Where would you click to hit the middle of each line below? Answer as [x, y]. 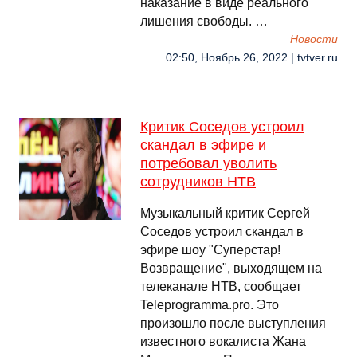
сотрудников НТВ [198, 182]
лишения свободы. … [204, 21]
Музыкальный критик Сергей [225, 213]
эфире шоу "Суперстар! [210, 250]
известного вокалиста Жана [223, 341]
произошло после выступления [233, 323]
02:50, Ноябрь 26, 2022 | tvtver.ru [252, 58]
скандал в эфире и [203, 145]
